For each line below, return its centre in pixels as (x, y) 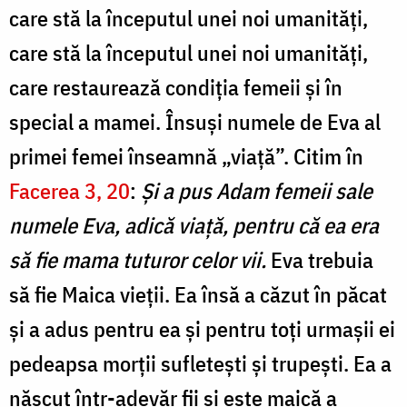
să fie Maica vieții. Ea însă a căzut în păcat (198, 294)
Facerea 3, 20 (69, 190)
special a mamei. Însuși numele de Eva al (195, 121)
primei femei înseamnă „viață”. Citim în (186, 156)
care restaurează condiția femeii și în (176, 87)
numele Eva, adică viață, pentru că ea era (194, 225)
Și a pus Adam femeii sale (257, 190)
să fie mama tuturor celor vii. (140, 259)
